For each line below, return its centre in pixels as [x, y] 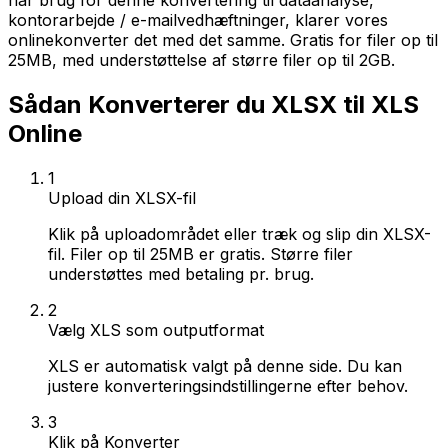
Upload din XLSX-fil [122, 197]
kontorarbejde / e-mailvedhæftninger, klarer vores [198, 20]
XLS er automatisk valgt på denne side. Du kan [225, 365]
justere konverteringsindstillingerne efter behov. [228, 385]
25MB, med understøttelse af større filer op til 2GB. [201, 60]
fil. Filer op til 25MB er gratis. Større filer [200, 253]
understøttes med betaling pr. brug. [181, 273]
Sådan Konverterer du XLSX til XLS [213, 104]
